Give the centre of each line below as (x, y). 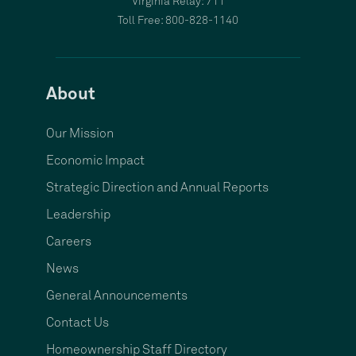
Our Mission (80, 133)
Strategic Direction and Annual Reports (158, 188)
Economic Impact (96, 161)
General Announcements (117, 296)
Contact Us (78, 323)
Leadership (79, 215)
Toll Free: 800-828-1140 (178, 21)
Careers (69, 242)
